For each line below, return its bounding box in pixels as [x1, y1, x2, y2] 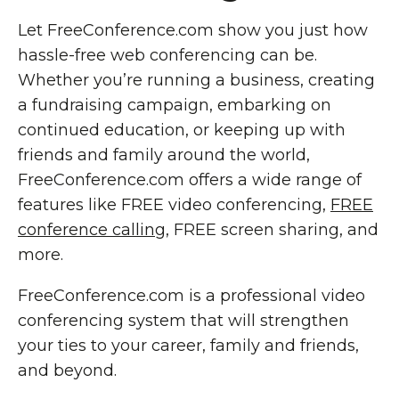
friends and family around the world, [18, 145, 310, 165]
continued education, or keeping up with [18, 120, 346, 140]
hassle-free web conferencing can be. [18, 45, 317, 65]
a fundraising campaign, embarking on [18, 95, 331, 115]
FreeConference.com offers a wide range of [18, 170, 362, 190]
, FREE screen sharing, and [166, 220, 379, 240]
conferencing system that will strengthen [18, 311, 349, 330]
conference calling [18, 220, 166, 240]
